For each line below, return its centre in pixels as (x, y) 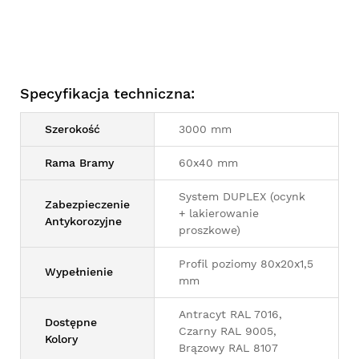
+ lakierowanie (219, 213)
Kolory (61, 339)
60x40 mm (208, 162)
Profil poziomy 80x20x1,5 (246, 263)
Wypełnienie (79, 271)
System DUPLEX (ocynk (242, 196)
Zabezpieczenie (87, 204)
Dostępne (71, 322)
